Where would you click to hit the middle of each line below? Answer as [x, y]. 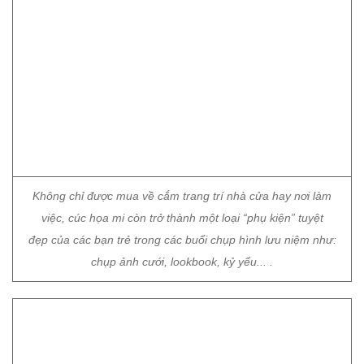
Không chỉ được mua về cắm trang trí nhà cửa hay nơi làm [182, 85]
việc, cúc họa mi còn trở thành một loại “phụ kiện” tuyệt [182, 107]
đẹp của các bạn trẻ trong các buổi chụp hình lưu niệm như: [182, 129]
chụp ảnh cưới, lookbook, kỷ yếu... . [182, 151]
